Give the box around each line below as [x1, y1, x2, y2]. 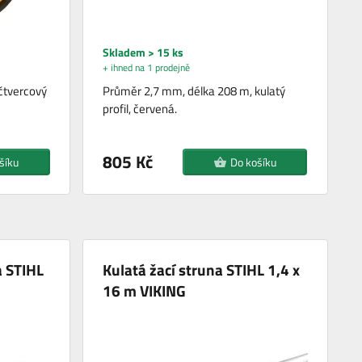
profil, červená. [103, 99, 178, 119]
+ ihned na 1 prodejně [103, 60, 191, 76]
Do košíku [229, 154, 276, 171]
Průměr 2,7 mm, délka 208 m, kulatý [103, 82, 286, 101]
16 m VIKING [103, 279, 187, 303]
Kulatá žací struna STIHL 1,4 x [103, 258, 301, 282]
